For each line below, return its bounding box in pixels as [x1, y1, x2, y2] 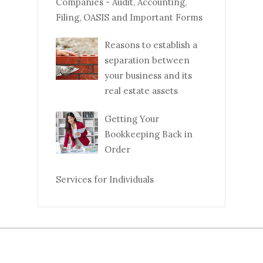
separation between [104, 55, 190, 66]
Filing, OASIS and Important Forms [56, 11, 203, 23]
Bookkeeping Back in [104, 128, 193, 140]
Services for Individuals [56, 174, 154, 186]
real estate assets [104, 85, 178, 97]
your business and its [104, 70, 192, 82]
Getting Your [104, 113, 159, 124]
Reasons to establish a [104, 39, 197, 51]
